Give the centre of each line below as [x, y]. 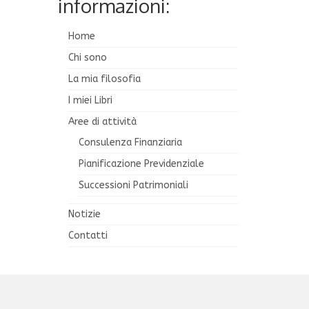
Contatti [88, 236]
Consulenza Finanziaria [130, 143]
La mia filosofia [104, 79]
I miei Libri [90, 101]
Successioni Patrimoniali [133, 186]
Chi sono [87, 58]
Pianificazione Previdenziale [141, 164]
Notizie [84, 215]
